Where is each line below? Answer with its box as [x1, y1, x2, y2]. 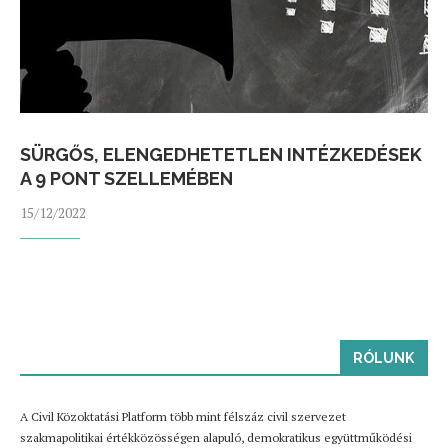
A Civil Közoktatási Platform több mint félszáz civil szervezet [20, 409, 346, 424]
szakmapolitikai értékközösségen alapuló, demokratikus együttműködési [20, 430, 412, 445]
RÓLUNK [353, 350, 414, 366]
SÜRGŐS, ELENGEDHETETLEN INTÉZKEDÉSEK [20, 144, 422, 165]
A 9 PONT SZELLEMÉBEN [20, 168, 233, 189]
